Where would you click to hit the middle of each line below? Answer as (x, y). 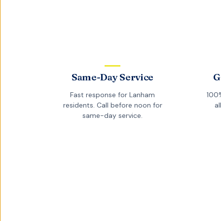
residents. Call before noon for (112, 105)
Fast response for (100, 95)
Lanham (142, 95)
